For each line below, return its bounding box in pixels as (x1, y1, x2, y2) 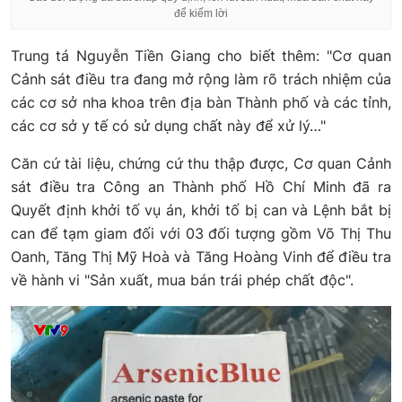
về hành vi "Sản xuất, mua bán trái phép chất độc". (11, 271, 354, 290)
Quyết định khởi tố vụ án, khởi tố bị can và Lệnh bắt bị (11, 201, 391, 220)
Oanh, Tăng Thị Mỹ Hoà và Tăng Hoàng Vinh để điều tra (11, 248, 391, 267)
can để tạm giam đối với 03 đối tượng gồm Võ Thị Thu (11, 224, 391, 243)
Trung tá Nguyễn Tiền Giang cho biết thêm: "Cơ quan (11, 47, 391, 66)
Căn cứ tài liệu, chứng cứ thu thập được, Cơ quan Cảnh (11, 154, 391, 173)
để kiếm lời (174, 7, 228, 21)
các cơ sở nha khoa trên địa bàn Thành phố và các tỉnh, (11, 93, 391, 112)
